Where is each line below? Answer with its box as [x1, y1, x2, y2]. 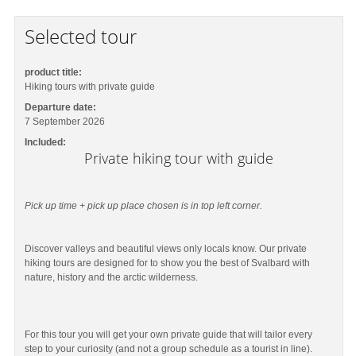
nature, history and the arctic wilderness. [25, 271, 199, 283]
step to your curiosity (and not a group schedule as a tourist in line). [25, 342, 313, 354]
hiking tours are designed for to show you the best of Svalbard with [25, 257, 311, 269]
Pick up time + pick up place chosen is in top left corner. [25, 199, 265, 211]
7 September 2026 [25, 116, 106, 127]
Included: [25, 137, 67, 148]
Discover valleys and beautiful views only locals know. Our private [25, 242, 308, 254]
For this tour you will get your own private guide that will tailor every [25, 328, 313, 340]
